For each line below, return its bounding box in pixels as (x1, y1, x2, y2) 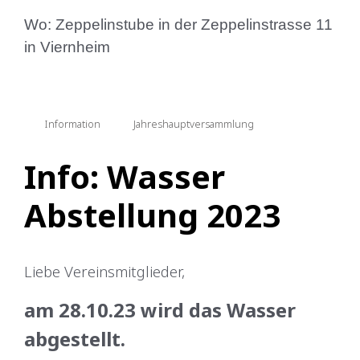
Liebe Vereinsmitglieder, (24, 260, 185, 281)
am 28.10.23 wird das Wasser (24, 296, 296, 323)
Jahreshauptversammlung (133, 116, 255, 131)
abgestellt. (24, 325, 125, 352)
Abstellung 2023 (24, 192, 280, 237)
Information (44, 116, 100, 131)
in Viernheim (24, 38, 110, 55)
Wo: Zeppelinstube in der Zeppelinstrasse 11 (24, 15, 333, 33)
